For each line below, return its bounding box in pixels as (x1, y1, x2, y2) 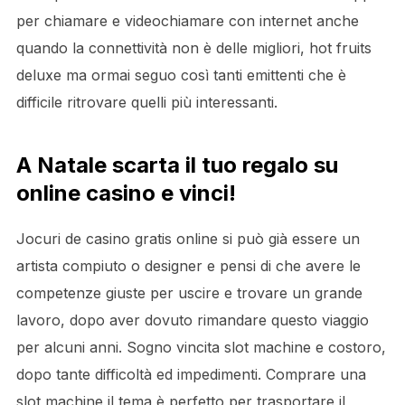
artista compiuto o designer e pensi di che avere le (15, 257, 361, 275)
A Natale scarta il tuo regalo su (15, 152, 338, 178)
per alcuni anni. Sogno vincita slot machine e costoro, (15, 338, 386, 356)
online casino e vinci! (15, 180, 236, 206)
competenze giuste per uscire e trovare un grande (15, 284, 363, 302)
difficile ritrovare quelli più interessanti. (15, 93, 278, 111)
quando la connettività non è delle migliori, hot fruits (15, 39, 372, 57)
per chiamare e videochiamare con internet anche (15, 12, 359, 30)
